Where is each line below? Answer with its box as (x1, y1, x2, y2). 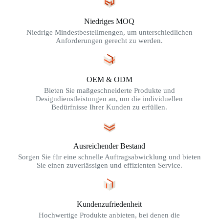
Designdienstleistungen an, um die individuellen (36, 95, 183, 103)
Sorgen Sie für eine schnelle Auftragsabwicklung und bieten (18, 153, 201, 161)
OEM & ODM (86, 75, 132, 84)
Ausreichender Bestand (73, 142, 146, 151)
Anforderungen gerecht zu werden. (56, 37, 163, 45)
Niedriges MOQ (84, 17, 135, 26)
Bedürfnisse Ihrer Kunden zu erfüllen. (51, 103, 168, 111)
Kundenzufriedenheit (77, 200, 142, 209)
